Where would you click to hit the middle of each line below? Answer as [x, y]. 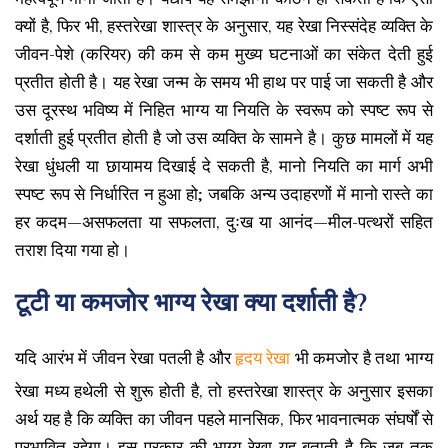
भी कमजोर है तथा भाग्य [362, 358]
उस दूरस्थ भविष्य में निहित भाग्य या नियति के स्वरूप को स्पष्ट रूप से [224, 110]
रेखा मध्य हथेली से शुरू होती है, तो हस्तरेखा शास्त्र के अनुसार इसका [224, 391]
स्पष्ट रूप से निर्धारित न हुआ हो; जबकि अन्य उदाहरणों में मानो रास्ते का [224, 194]
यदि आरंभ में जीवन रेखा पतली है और [125, 358]
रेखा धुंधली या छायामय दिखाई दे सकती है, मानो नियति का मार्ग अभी [224, 166]
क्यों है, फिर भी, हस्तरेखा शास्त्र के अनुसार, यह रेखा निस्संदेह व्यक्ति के [224, 26]
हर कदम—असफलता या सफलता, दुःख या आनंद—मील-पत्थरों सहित [224, 222]
